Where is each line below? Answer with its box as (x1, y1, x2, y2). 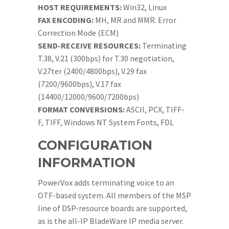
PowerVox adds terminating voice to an (38, 177, 174, 188)
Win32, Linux (122, 2, 167, 12)
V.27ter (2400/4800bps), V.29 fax (38, 66, 147, 76)
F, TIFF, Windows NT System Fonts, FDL (38, 117, 174, 127)
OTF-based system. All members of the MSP (38, 190, 191, 200)
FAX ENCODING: (38, 15, 94, 25)
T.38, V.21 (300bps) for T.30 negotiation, (38, 53, 174, 63)
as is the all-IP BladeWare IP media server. (38, 216, 184, 226)
